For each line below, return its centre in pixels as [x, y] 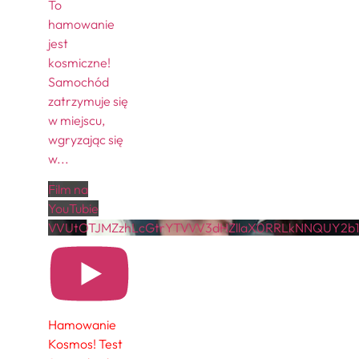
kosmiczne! [79, 62]
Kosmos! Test [85, 344]
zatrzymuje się [88, 101]
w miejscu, [77, 120]
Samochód [79, 81]
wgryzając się [86, 139]
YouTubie [73, 209]
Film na [68, 190]
